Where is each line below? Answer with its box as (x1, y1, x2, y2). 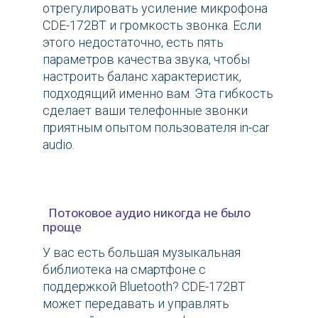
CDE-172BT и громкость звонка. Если (43, 18, 261, 33)
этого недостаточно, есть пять (43, 35, 224, 50)
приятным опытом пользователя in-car (43, 120, 270, 136)
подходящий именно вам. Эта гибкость (43, 86, 273, 102)
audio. (43, 137, 75, 153)
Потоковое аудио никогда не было (43, 204, 251, 221)
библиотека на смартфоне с (43, 262, 206, 278)
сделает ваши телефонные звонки (43, 103, 248, 119)
